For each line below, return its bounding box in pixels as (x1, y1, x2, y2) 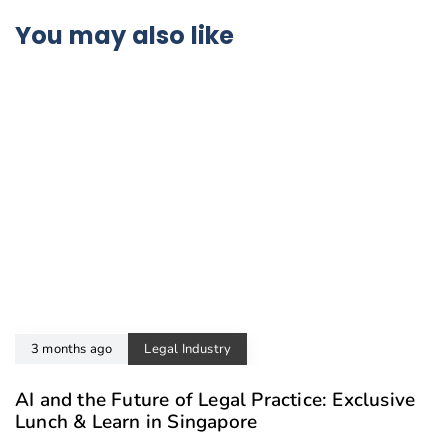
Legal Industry (144, 340, 232, 359)
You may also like (15, 19, 235, 53)
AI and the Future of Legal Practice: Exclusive (15, 387, 416, 414)
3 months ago (31, 340, 113, 359)
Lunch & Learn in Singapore (15, 409, 258, 436)
